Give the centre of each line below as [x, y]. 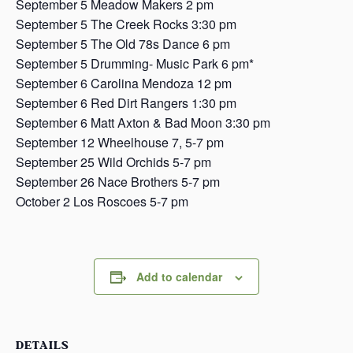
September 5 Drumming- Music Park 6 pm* [135, 63]
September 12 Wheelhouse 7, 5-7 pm [120, 142]
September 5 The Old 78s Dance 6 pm [123, 43]
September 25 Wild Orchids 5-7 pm [113, 162]
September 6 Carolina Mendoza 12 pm [124, 83]
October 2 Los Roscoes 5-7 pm [102, 201]
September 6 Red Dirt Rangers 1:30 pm [126, 102]
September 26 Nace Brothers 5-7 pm [118, 181]
